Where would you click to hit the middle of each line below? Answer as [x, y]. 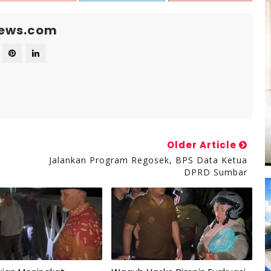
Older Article [203, 145]
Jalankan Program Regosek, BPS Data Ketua [148, 160]
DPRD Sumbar [215, 172]
